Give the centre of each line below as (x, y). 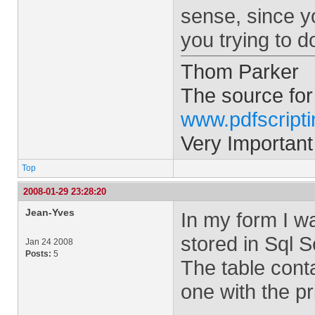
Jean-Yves (50, 212)
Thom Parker (240, 71)
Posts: (38, 254)
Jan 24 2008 (49, 242)
